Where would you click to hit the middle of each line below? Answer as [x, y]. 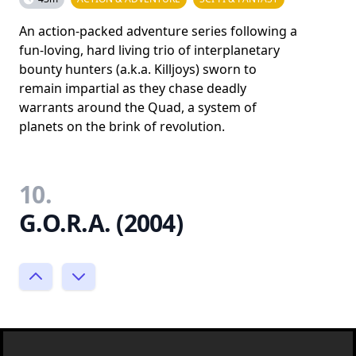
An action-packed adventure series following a [158, 31]
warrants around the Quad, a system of [138, 107]
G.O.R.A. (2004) [101, 223]
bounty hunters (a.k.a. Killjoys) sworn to [138, 69]
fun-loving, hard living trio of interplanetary [149, 50]
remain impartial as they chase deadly [133, 88]
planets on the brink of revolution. [122, 126]
